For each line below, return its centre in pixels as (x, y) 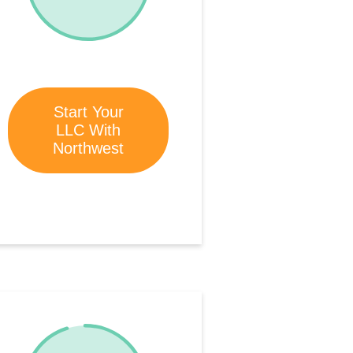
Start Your (88, 112)
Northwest (89, 149)
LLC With (89, 130)
